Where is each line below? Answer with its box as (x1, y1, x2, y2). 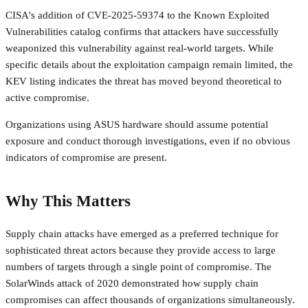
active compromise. (5, 92, 89, 104)
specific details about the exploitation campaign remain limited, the (5, 59, 293, 71)
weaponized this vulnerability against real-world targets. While (5, 43, 274, 54)
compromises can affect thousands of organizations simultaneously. (5, 294, 295, 305)
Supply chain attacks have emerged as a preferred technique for (5, 228, 278, 239)
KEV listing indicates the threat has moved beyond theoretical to (5, 76, 282, 87)
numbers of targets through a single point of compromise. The (5, 261, 272, 272)
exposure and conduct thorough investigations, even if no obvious (5, 135, 290, 147)
